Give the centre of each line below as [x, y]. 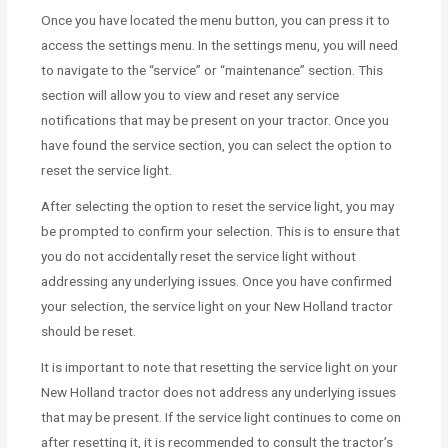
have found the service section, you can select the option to [217, 144]
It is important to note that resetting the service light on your [220, 366]
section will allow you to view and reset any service [190, 94]
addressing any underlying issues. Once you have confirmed [217, 280]
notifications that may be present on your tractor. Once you [215, 119]
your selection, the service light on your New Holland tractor [217, 305]
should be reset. [89, 330]
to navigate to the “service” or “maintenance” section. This [212, 69]
